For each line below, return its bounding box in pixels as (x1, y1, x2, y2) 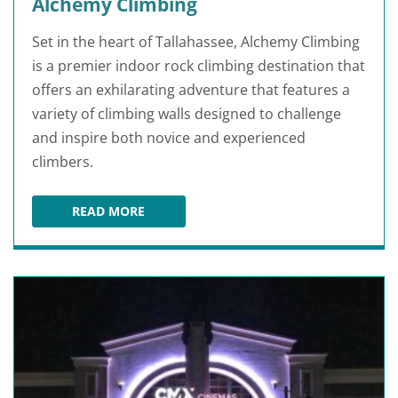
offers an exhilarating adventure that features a (32, 79, 350, 99)
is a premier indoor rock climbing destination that (32, 55, 365, 76)
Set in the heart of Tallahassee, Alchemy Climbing (32, 31, 360, 52)
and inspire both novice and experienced (32, 127, 306, 147)
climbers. (32, 151, 93, 171)
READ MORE (72, 202, 146, 219)
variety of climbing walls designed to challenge (32, 103, 341, 123)
